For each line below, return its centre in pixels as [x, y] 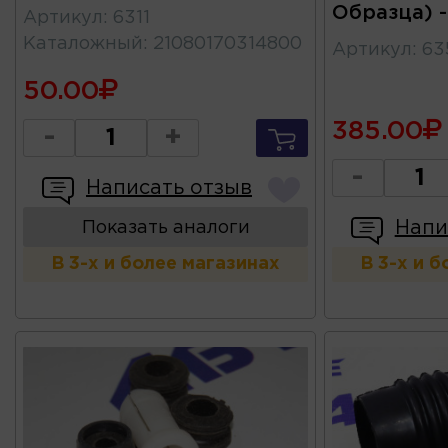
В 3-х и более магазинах [166, 264]
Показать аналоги [165, 228]
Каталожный [83, 44]
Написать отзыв [169, 188]
